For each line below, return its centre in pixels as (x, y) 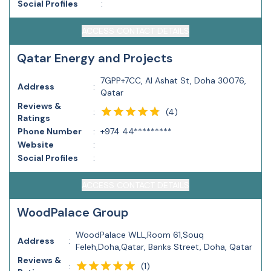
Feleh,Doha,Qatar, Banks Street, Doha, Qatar (164, 247)
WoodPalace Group (73, 212)
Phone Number (50, 131)
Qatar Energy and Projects (95, 58)
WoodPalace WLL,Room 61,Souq (140, 235)
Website (36, 145)
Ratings (34, 118)
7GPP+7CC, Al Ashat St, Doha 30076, (173, 80)
